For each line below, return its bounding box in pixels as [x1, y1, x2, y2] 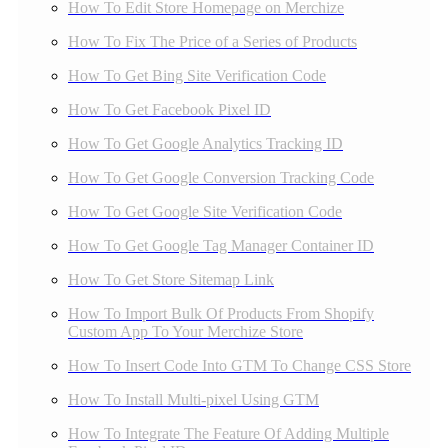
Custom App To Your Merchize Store [68, 322, 303, 340]
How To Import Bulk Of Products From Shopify [68, 304, 374, 322]
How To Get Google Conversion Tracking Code [68, 168, 374, 186]
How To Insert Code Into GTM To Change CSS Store [68, 356, 411, 374]
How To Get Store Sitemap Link [68, 270, 274, 288]
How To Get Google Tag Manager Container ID [68, 236, 374, 254]
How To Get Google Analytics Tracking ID [68, 134, 343, 152]
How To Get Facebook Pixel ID [68, 100, 271, 118]
